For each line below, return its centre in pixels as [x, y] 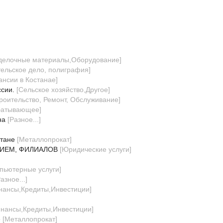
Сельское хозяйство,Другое [63, 90]
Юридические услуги [95, 150]
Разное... [24, 120]
